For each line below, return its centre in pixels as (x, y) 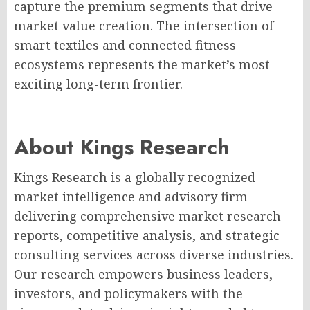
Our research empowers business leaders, (143, 274)
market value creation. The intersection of (144, 26)
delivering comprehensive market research (147, 216)
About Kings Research (121, 147)
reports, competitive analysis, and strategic (147, 235)
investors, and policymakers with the (128, 293)
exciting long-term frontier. (98, 84)
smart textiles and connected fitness (125, 45)
